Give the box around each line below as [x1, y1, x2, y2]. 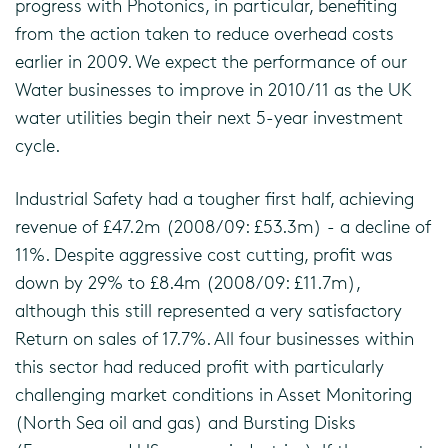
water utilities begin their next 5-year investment [15, 106, 403, 128]
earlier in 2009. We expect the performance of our [15, 50, 407, 72]
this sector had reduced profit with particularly [15, 355, 384, 377]
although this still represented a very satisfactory [15, 299, 402, 321]
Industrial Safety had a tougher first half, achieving [15, 187, 414, 209]
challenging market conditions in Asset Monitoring [15, 383, 412, 405]
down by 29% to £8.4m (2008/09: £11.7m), [15, 271, 360, 293]
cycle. [15, 134, 60, 156]
